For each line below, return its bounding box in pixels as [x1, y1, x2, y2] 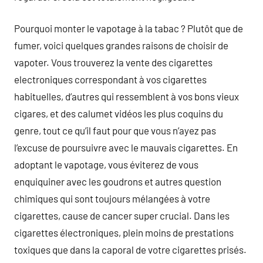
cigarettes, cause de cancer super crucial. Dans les [14, 210, 230, 221]
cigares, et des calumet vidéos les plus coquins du [14, 107, 223, 119]
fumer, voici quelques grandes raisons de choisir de [14, 39, 228, 51]
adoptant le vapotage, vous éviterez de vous [14, 159, 198, 170]
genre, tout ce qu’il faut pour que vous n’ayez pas [14, 124, 216, 136]
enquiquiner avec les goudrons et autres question [14, 176, 221, 187]
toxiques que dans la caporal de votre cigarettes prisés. [14, 244, 247, 255]
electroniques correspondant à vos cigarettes [14, 73, 207, 85]
